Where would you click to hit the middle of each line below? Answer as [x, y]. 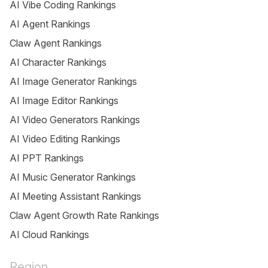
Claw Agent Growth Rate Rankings [84, 215]
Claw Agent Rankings [56, 43]
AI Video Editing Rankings [65, 139]
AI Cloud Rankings [49, 234]
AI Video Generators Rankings [75, 120]
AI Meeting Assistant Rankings [75, 196]
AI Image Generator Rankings [73, 81]
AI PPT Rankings [47, 158]
